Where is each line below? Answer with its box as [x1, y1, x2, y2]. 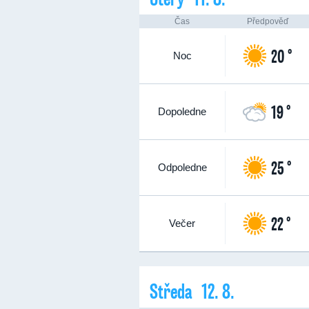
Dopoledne [158, 106, 206, 117]
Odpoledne [157, 161, 207, 173]
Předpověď [247, 17, 288, 26]
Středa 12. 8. [150, 277, 235, 304]
